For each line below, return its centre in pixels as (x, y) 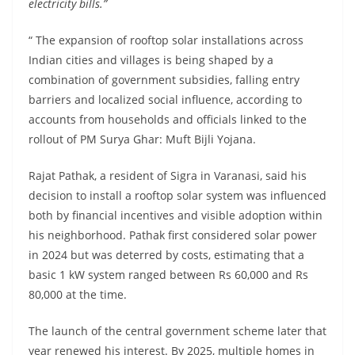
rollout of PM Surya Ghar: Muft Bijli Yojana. (142, 139)
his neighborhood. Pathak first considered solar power (173, 235)
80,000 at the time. (78, 295)
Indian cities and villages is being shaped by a (151, 60)
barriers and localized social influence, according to (165, 100)
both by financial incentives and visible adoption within (176, 216)
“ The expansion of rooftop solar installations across (166, 40)
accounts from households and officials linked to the (168, 120)
